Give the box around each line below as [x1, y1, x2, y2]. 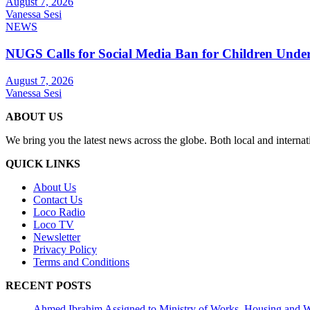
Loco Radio [33, 206, 85, 218]
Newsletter [33, 230, 80, 243]
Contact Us [33, 193, 82, 206]
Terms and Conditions [33, 255, 129, 268]
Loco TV [33, 218, 74, 230]
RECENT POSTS [6, 279, 91, 291]
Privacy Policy [33, 243, 97, 255]
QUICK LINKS [6, 157, 80, 170]
